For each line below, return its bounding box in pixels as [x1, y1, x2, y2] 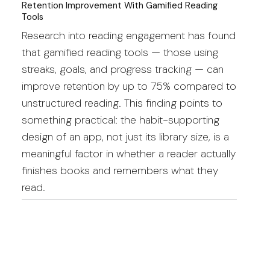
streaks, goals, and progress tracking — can [21, 61, 224, 77]
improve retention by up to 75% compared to [21, 78, 236, 93]
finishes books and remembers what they [21, 163, 218, 178]
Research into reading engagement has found [21, 28, 236, 43]
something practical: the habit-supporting [21, 112, 219, 127]
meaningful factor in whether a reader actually [21, 146, 236, 161]
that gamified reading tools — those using [21, 45, 218, 60]
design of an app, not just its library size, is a [21, 129, 229, 144]
